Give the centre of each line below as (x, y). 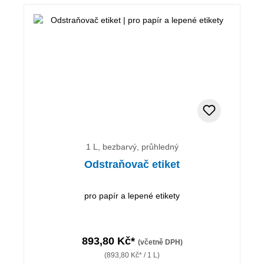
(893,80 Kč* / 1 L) (132, 255)
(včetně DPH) (160, 242)
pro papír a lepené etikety (132, 195)
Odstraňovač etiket (132, 164)
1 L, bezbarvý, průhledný (132, 146)
